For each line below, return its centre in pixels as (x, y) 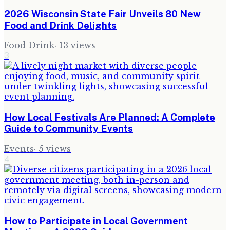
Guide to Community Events (69, 129)
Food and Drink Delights (60, 25)
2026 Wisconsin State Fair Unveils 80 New (102, 14)
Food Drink (29, 45)
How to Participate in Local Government (96, 221)
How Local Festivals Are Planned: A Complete (110, 117)
